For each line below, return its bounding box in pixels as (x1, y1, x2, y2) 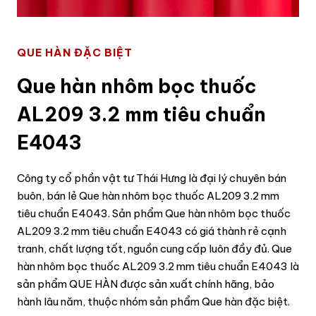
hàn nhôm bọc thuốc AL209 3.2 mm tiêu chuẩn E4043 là (17, 259, 299, 273)
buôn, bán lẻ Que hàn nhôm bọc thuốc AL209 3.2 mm (17, 188, 279, 202)
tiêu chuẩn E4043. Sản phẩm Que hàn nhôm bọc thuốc (17, 206, 291, 220)
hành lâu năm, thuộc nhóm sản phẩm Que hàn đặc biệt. (17, 294, 290, 308)
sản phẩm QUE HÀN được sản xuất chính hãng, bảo (17, 276, 274, 291)
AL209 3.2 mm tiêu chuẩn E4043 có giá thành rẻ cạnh (17, 224, 286, 238)
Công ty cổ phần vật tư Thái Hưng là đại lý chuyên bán (17, 171, 286, 185)
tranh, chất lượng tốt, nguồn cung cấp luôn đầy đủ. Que (17, 241, 292, 255)
